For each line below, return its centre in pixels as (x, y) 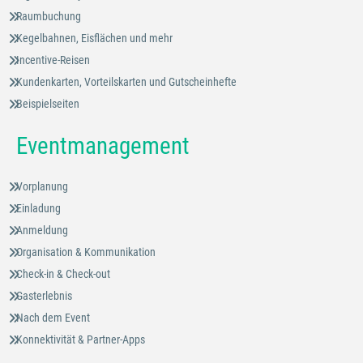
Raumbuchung (49, 16)
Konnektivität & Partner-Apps (81, 340)
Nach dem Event (53, 318)
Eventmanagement (103, 145)
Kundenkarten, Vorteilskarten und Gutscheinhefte (126, 82)
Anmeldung (42, 230)
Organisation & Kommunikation (86, 252)
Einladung (38, 208)
